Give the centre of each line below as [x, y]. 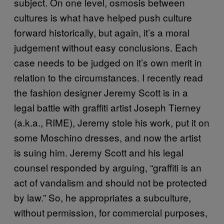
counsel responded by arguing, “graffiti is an [108, 167]
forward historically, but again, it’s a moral [102, 32]
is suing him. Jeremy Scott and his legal [99, 152]
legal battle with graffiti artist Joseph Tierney [107, 107]
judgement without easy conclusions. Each [106, 47]
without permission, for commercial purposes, [111, 212]
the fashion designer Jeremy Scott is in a [101, 92]
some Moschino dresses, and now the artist [107, 137]
